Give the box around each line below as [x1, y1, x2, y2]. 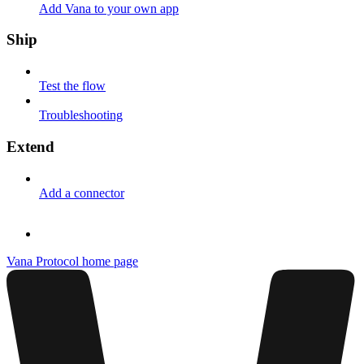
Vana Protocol [6, 253, 79, 268]
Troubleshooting [39, 108, 123, 123]
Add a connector [39, 185, 124, 200]
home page [79, 253, 138, 268]
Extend [6, 137, 54, 155]
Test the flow [39, 79, 106, 93]
